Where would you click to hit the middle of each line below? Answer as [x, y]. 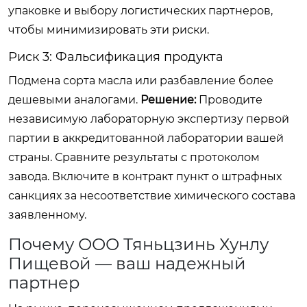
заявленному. [47, 214]
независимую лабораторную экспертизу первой [149, 119]
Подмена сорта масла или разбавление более [141, 80]
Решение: [168, 99]
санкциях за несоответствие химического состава [152, 195]
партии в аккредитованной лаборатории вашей [146, 138]
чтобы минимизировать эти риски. [109, 29]
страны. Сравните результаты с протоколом [134, 157]
